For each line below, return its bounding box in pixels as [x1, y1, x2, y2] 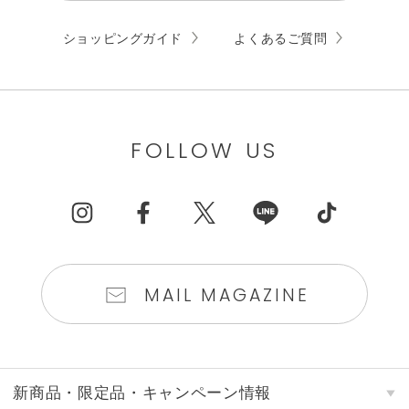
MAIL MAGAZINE [144, 282, 309, 308]
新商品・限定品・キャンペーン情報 [13, 383, 272, 402]
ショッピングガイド [62, 30, 184, 46]
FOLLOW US [130, 135, 279, 165]
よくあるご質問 [234, 30, 328, 46]
